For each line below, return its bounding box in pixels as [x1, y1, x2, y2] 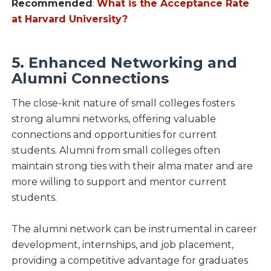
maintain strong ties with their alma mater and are [11, 160, 253, 172]
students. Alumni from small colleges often [11, 144, 220, 156]
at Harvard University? [11, 13, 128, 25]
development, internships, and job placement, [11, 238, 233, 250]
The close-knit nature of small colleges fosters [11, 97, 235, 109]
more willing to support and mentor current [11, 175, 227, 188]
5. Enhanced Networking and [11, 53, 237, 71]
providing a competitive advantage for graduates [11, 254, 248, 266]
